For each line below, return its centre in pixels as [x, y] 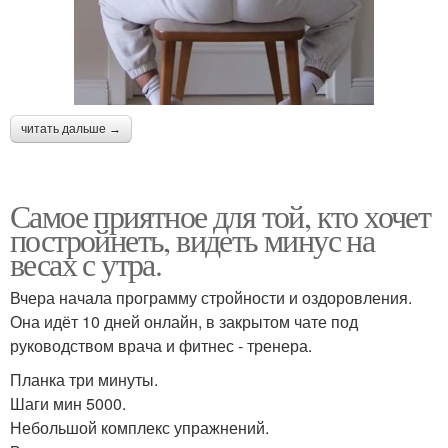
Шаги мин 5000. [68, 404]
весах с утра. [86, 264]
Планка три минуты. [84, 380]
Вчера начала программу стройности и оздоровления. [211, 298]
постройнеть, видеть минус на [192, 240]
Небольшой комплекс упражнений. [139, 428]
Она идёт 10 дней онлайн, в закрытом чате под [184, 322]
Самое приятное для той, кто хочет [220, 216]
